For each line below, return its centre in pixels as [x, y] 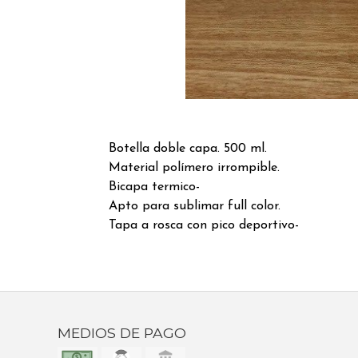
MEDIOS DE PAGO [122, 332]
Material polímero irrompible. [194, 167]
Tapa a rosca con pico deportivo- [203, 225]
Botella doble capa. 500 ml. [187, 148]
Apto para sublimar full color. [194, 206]
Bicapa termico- [154, 187]
